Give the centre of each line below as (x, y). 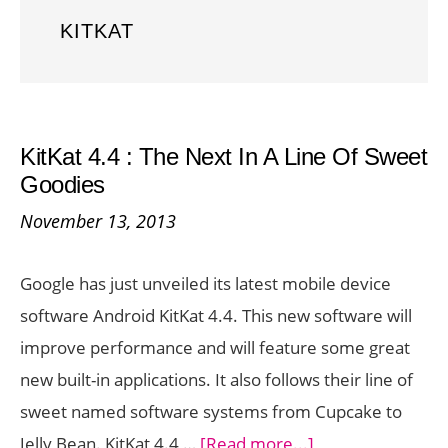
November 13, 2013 (98, 221)
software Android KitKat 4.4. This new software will (216, 315)
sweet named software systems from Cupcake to (211, 411)
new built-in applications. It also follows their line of (216, 379)
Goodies (62, 184)
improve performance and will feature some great (215, 347)
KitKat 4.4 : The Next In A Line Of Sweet (223, 156)
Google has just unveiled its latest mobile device (205, 283)
